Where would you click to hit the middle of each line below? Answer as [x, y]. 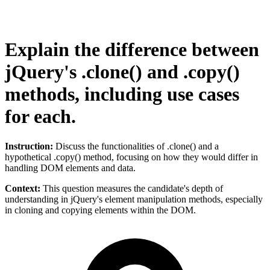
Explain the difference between [132, 50]
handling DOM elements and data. [70, 168]
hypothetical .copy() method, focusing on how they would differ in [131, 157]
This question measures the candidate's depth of [132, 188]
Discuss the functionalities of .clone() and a [136, 146]
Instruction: [29, 146]
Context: [23, 188]
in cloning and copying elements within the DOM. [100, 210]
